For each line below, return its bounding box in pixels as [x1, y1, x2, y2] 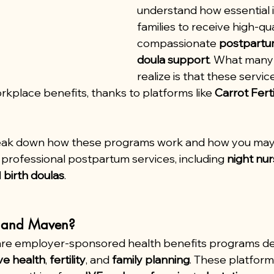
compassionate [137, 36, 219, 50]
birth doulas [4, 168, 64, 182]
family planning [112, 253, 190, 267]
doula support [137, 53, 209, 67]
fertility [50, 253, 86, 267]
